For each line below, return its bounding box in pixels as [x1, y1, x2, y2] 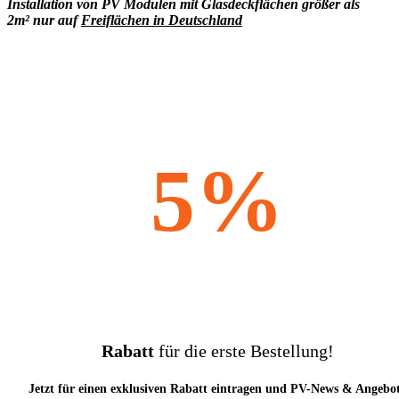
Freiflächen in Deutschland [81, 12, 242, 28]
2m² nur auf [7, 12, 81, 28]
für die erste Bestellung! [153, 341, 334, 362]
